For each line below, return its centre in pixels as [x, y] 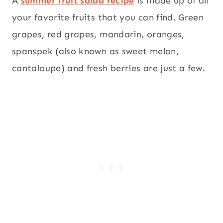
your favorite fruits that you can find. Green [108, 18]
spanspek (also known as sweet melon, [95, 52]
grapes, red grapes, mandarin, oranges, [98, 35]
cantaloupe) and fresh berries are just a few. [109, 68]
